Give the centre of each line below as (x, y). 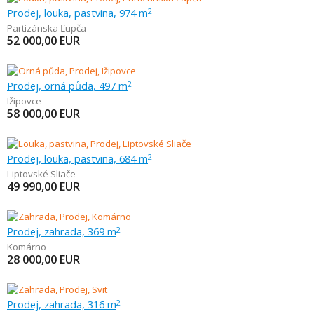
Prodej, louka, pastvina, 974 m (77, 13)
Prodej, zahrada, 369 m (62, 231)
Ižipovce (24, 101)
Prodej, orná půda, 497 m (67, 86)
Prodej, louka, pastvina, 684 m (77, 158)
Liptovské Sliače (41, 174)
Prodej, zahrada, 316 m (62, 304)
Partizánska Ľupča (47, 28)
